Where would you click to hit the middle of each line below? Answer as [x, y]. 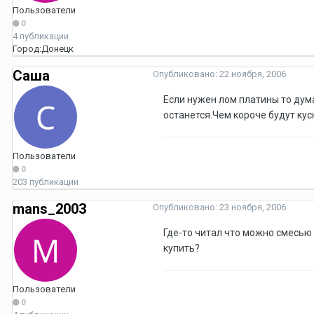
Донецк [57, 49]
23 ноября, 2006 [253, 207]
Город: [27, 49]
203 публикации [46, 182]
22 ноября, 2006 [253, 74]
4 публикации [41, 36]
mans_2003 [49, 209]
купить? [182, 248]
